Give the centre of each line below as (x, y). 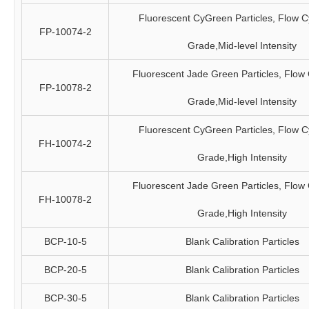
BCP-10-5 (65, 241)
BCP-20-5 (65, 270)
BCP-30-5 (65, 298)
